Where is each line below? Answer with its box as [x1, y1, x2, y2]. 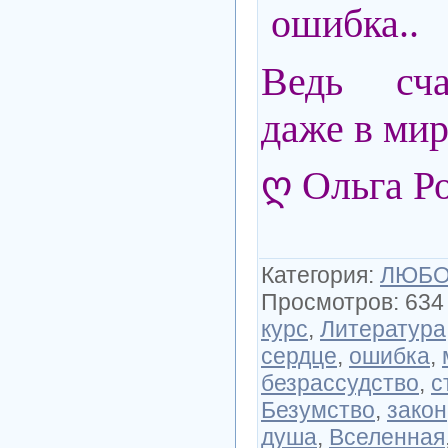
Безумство [261, 396, 375, 423]
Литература [320, 315, 446, 342]
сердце [261, 342, 337, 369]
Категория [261, 261, 368, 288]
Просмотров [261, 288, 393, 315]
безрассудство [261, 369, 419, 396]
